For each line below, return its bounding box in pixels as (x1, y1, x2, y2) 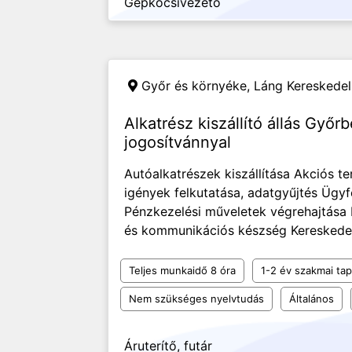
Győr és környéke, (141, 78, 254, 93)
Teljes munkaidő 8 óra (129, 264, 236, 277)
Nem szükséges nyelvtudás (129, 292, 264, 305)
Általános (289, 292, 334, 305)
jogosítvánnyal (124, 133, 231, 152)
